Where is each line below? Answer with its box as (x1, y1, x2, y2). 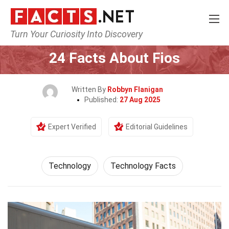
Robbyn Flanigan (107, 85, 163, 94)
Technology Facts (110, 161, 176, 171)
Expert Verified (48, 123, 96, 131)
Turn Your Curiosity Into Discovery (10, 29, 143, 39)
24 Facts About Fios (49, 50, 180, 66)
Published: (84, 96, 120, 104)
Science (91, 35, 118, 43)
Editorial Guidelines (126, 123, 188, 131)
